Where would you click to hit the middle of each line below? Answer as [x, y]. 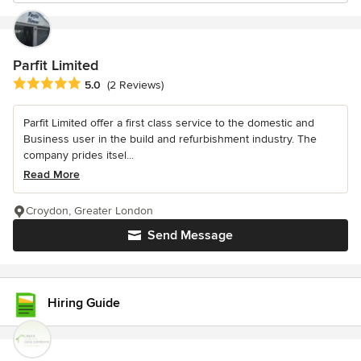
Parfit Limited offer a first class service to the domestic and [169, 123]
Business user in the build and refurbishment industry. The [170, 139]
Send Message [190, 236]
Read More [52, 175]
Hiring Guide [84, 303]
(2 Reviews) [135, 85]
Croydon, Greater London [89, 211]
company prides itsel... [79, 156]
